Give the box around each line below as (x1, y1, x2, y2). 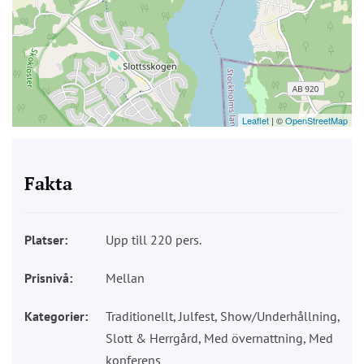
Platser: (24, 231, 67, 248)
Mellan (106, 269, 145, 286)
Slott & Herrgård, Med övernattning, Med (106, 329, 333, 346)
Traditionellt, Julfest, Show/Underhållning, (106, 307, 340, 324)
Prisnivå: (24, 269, 72, 286)
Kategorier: (24, 307, 88, 324)
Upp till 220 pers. (106, 231, 201, 248)
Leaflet (242, 113, 269, 127)
